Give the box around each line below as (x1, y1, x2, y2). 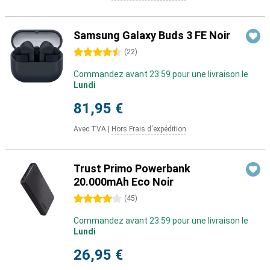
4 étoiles (74, 194, 107, 204)
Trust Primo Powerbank (74, 162, 190, 175)
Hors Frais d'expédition (111, 125, 186, 133)
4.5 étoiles (74, 48, 113, 57)
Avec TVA (74, 125, 106, 133)
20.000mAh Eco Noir (74, 175, 174, 188)
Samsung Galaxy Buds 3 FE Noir (74, 29, 230, 42)
